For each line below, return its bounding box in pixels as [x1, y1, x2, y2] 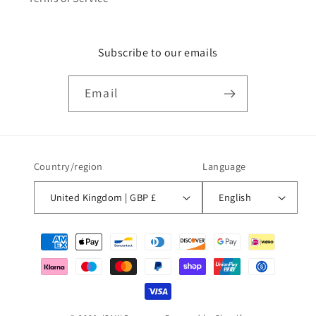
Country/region [33, 159, 103, 173]
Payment [26, 226, 73, 243]
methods [26, 246, 73, 262]
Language [202, 159, 246, 173]
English [219, 190, 252, 204]
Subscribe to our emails [98, 45, 218, 61]
